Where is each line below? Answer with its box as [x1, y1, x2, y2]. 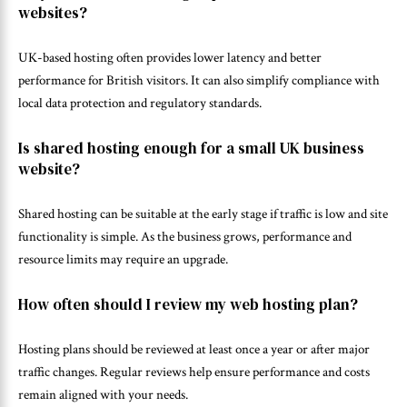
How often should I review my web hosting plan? [18, 293, 358, 315]
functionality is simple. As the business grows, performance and [18, 228, 352, 245]
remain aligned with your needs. [18, 386, 188, 403]
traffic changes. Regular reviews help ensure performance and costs [18, 363, 370, 381]
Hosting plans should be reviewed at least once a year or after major [18, 341, 370, 358]
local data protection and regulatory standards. [18, 94, 262, 112]
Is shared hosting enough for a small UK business [18, 136, 364, 159]
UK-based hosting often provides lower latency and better [18, 49, 322, 66]
